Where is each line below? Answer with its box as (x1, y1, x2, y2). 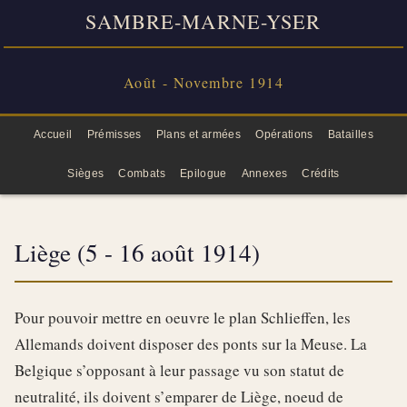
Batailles (327, 127, 374, 141)
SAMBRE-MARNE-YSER (85, 7, 322, 35)
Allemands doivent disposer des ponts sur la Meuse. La (15, 333, 367, 355)
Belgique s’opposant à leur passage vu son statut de (15, 360, 344, 382)
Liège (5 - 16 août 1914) (15, 235, 260, 270)
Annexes (241, 166, 288, 180)
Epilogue (179, 166, 227, 180)
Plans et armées (155, 127, 242, 141)
